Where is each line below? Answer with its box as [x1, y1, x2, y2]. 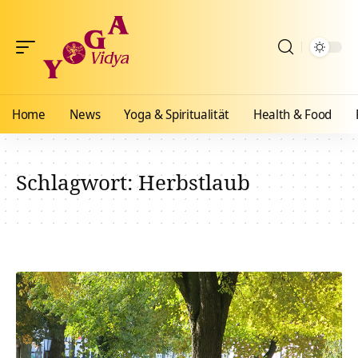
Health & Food [253, 105, 332, 123]
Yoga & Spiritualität [124, 105, 230, 123]
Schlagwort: [16, 168, 138, 197]
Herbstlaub [138, 168, 250, 197]
